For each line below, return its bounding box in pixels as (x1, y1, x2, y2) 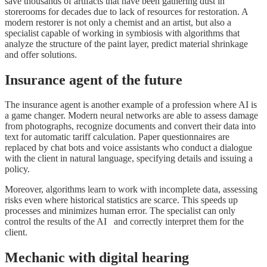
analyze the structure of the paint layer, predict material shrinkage (5, 38, 248, 49)
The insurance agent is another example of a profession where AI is (5, 100, 257, 110)
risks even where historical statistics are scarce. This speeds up (5, 195, 238, 206)
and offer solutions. (5, 49, 77, 60)
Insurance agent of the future (5, 72, 182, 88)
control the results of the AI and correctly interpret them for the (5, 216, 244, 227)
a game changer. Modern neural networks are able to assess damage (5, 110, 258, 121)
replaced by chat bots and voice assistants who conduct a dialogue (5, 142, 252, 153)
